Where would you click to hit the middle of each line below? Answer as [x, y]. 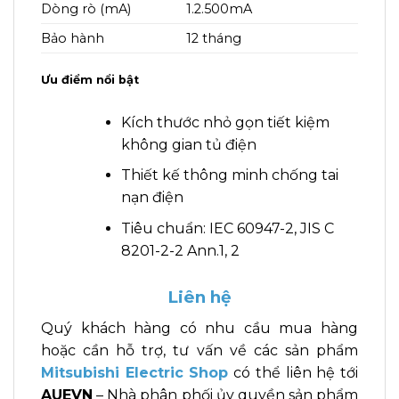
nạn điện [152, 198]
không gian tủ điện [188, 144]
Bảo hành [73, 38]
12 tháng [214, 38]
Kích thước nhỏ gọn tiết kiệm [225, 122]
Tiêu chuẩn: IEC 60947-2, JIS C [227, 228]
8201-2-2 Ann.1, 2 [180, 250]
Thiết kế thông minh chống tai [229, 175]
